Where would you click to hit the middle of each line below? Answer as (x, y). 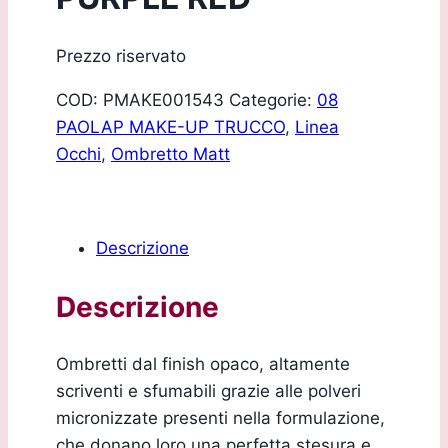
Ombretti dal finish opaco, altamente (203, 363)
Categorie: (273, 100)
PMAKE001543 (163, 100)
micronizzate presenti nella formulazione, (220, 417)
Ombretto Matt (170, 154)
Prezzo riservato (121, 56)
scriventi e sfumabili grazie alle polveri (208, 390)
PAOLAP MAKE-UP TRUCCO (170, 127)
